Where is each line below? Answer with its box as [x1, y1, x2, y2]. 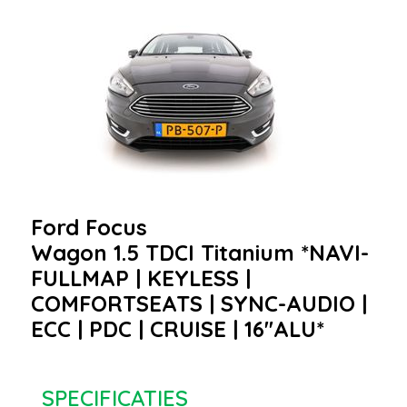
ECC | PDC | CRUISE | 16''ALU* [31, 314, 324, 342]
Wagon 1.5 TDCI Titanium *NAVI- [31, 238, 369, 266]
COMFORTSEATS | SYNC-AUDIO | [31, 289, 367, 317]
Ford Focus [31, 213, 147, 241]
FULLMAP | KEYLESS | [31, 263, 251, 292]
